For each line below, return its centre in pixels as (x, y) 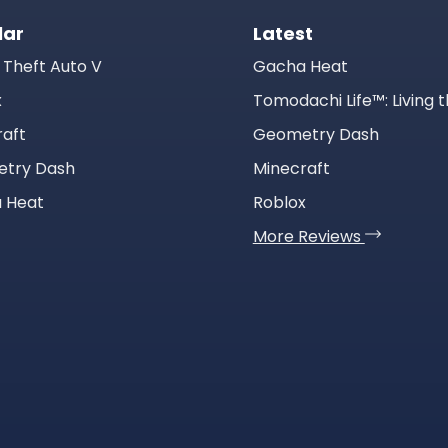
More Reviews (308, 236)
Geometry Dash (315, 134)
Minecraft (291, 168)
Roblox (279, 202)
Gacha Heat (300, 66)
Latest (282, 33)
